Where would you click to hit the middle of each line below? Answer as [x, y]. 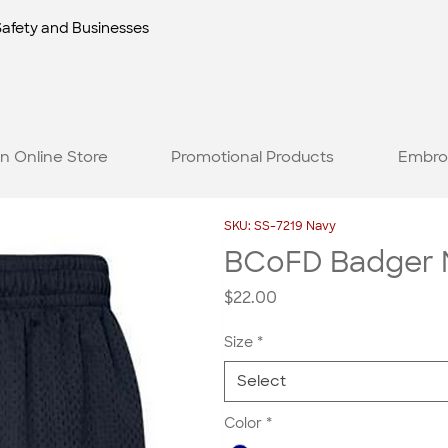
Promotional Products [253, 156]
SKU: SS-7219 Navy [280, 226]
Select [261, 381]
